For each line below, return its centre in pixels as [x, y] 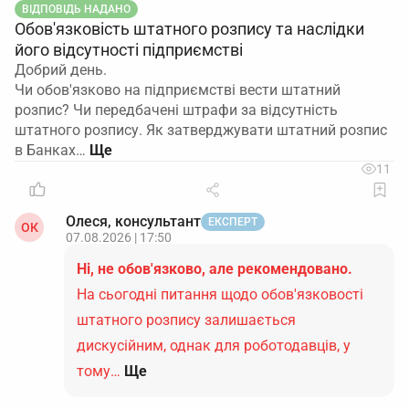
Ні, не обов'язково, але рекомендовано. [215, 269]
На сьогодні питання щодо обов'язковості [220, 294]
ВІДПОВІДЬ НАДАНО [76, 9]
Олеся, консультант [133, 221]
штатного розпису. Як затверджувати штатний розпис [201, 130]
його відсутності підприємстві [129, 50]
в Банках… [50, 150]
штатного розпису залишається [186, 320]
